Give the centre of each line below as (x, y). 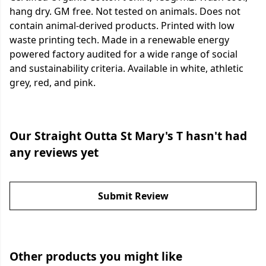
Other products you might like (96, 256)
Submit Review (133, 196)
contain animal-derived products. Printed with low (122, 26)
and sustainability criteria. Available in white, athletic (126, 69)
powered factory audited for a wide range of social (123, 54)
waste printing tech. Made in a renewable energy (119, 40)
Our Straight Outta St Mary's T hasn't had (128, 136)
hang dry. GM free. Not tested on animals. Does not (125, 12)
